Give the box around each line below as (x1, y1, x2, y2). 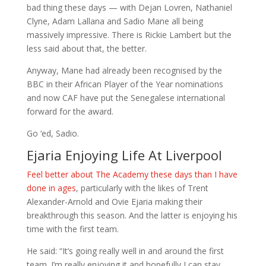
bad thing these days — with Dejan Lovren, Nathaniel (26, 2, 232, 13)
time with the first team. (26, 223, 119, 235)
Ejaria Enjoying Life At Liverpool (26, 146, 222, 164)
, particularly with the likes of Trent (75, 182, 208, 194)
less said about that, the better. (26, 43, 147, 54)
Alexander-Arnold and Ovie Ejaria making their (26, 196, 202, 207)
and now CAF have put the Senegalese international (26, 92, 225, 103)
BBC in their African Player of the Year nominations (26, 78, 223, 90)
